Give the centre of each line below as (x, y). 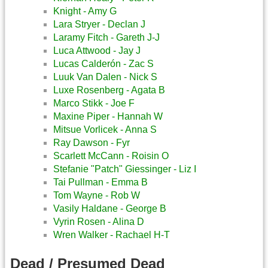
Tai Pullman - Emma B (100, 182)
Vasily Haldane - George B (110, 209)
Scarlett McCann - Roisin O (111, 156)
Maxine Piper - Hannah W (108, 117)
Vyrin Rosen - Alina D (99, 222)
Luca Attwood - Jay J (97, 51)
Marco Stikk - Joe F (94, 103)
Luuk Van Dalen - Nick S (105, 77)
